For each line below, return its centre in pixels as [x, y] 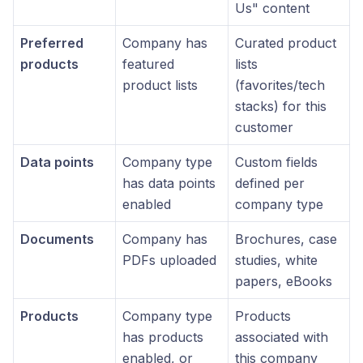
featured [148, 64]
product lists [160, 85]
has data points [169, 183]
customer [264, 127]
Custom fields [276, 162]
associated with [282, 337]
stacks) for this [281, 106]
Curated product [286, 43]
